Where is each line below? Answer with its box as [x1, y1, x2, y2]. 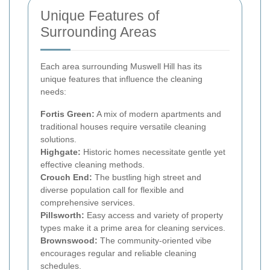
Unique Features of [40, 7, 159, 24]
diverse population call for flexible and [40, 184, 184, 195]
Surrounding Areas [40, 24, 157, 40]
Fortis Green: [40, 108, 95, 119]
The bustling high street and [92, 172, 201, 182]
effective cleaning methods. [40, 159, 145, 169]
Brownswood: [40, 235, 98, 245]
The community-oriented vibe [98, 235, 212, 245]
